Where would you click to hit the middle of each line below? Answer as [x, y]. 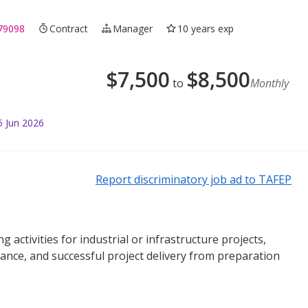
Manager [133, 28]
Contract [69, 28]
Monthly [269, 83]
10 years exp [206, 28]
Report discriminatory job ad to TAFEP [194, 179]
